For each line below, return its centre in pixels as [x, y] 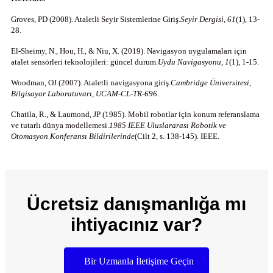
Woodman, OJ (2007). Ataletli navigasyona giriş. [91, 82]
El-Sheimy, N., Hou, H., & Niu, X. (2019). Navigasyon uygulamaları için [129, 51]
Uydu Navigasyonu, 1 [193, 62]
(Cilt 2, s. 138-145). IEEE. [177, 136]
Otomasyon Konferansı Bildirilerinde [73, 136]
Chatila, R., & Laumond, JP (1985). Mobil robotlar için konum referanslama [135, 114]
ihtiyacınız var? [136, 224]
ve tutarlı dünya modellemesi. [60, 125]
